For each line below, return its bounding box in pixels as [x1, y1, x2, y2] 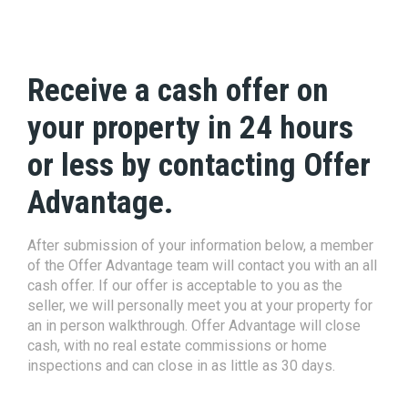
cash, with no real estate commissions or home [27, 337, 327, 354]
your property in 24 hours [27, 109, 353, 147]
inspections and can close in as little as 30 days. [27, 357, 335, 374]
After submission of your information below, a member [27, 237, 373, 254]
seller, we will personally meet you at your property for [27, 297, 372, 314]
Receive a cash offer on [27, 72, 329, 109]
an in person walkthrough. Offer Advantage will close [27, 317, 361, 334]
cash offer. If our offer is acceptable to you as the [27, 277, 342, 294]
